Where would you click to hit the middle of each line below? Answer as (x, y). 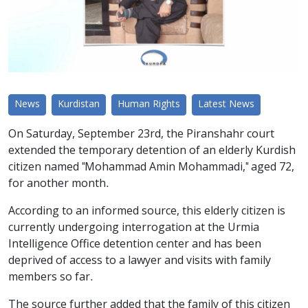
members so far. (51, 277)
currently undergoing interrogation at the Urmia (134, 228)
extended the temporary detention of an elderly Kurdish (152, 151)
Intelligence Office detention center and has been (135, 244)
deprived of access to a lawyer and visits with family (140, 261)
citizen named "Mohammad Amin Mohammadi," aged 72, (151, 167)
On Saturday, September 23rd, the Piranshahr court (141, 134)
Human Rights (149, 104)
